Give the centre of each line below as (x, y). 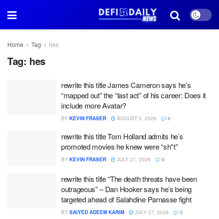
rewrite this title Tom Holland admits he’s (122, 136)
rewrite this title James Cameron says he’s (126, 85)
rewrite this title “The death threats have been (129, 178)
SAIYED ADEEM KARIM (97, 212)
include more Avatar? (94, 105)
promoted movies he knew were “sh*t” (120, 146)
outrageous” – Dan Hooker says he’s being (126, 189)
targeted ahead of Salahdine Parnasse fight (126, 199)
